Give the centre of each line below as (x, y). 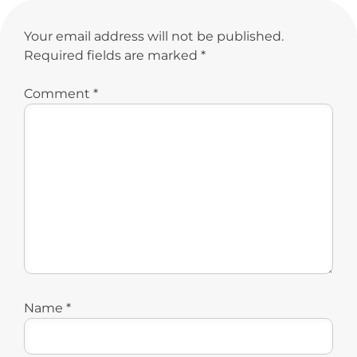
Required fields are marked (112, 56)
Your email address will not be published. (154, 37)
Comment (59, 94)
